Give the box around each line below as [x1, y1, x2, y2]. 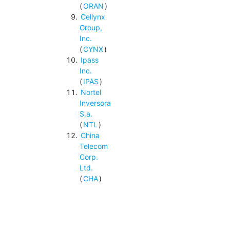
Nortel [80, 88, 101, 97]
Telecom [79, 142, 108, 151]
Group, [79, 23, 102, 32]
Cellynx [80, 12, 105, 22]
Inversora [79, 99, 111, 108]
